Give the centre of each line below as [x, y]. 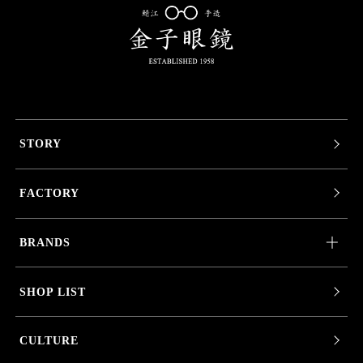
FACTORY [49, 193]
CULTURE [49, 341]
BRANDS [45, 242]
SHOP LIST [52, 291]
